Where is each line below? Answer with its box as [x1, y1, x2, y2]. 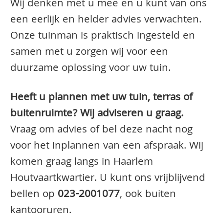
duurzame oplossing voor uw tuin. [10, 60, 171, 78]
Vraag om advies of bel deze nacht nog [10, 121, 193, 139]
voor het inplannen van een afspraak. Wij [10, 137, 203, 155]
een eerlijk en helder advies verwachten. [10, 11, 201, 29]
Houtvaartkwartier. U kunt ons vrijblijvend [10, 170, 205, 188]
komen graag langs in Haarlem [10, 153, 153, 172]
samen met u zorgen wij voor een [10, 44, 168, 62]
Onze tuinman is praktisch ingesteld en [10, 27, 195, 45]
